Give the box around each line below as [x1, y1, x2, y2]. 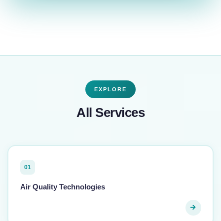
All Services [76, 105, 145, 120]
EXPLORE [94, 86, 127, 93]
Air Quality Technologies [20, 182, 105, 191]
